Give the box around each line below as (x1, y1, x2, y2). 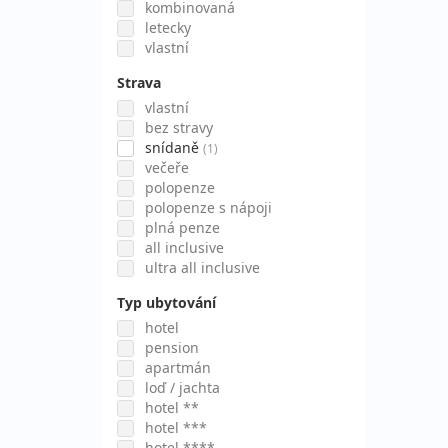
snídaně (145, 138, 199, 157)
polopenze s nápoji (145, 198, 272, 217)
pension (145, 338, 199, 357)
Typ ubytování (117, 293, 216, 312)
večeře (145, 158, 189, 177)
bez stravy (145, 118, 213, 137)
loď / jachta (145, 378, 220, 397)
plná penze (145, 218, 220, 237)
